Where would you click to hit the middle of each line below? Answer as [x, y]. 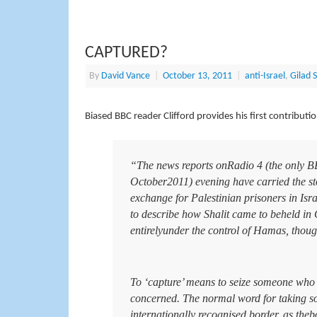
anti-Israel [265, 76]
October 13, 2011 [197, 76]
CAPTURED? [126, 53]
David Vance [125, 76]
